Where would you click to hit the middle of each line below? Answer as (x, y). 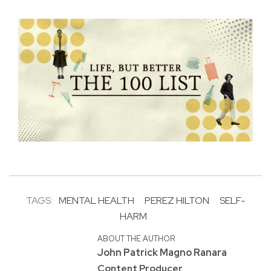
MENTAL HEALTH (96, 201)
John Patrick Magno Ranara (162, 253)
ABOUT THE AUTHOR (136, 239)
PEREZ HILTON (177, 201)
